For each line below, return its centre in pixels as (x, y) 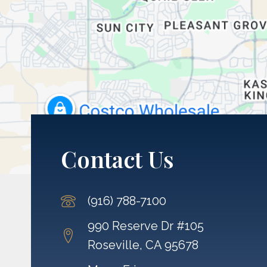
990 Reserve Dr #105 (146, 226)
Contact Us (117, 159)
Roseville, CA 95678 (143, 245)
